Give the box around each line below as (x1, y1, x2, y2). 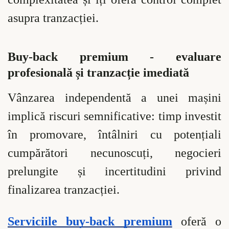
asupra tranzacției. (8, 11, 99, 25)
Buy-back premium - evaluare (8, 50, 221, 64)
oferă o (172, 214, 221, 228)
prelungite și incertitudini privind (8, 165, 221, 178)
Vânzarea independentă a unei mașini (8, 91, 221, 105)
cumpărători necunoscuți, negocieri (8, 146, 221, 160)
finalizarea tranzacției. (8, 183, 120, 197)
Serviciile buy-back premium (8, 214, 172, 228)
